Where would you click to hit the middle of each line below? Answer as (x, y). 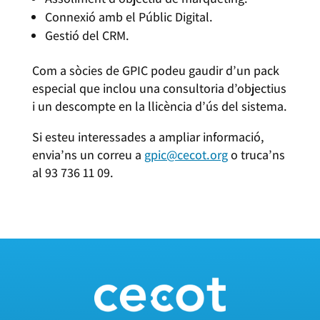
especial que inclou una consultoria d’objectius (159, 89)
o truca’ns (256, 155)
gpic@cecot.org (186, 155)
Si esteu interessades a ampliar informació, (148, 137)
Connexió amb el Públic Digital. (129, 17)
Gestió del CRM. (87, 36)
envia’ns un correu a (88, 155)
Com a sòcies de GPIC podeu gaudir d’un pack (155, 71)
